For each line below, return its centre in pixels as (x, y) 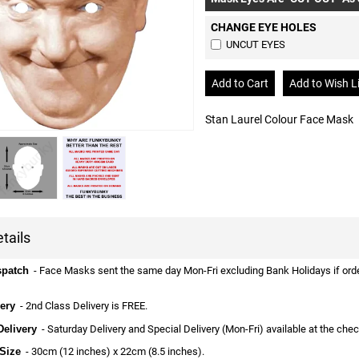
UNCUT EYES (255, 44)
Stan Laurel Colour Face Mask (279, 120)
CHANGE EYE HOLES (263, 27)
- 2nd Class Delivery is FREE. (81, 305)
